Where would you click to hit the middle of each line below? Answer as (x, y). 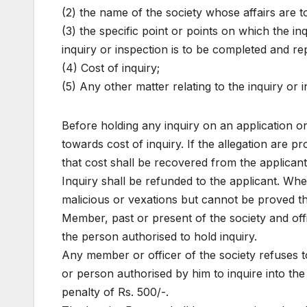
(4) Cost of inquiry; (111, 68)
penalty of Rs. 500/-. (115, 292)
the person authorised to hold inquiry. (159, 237)
